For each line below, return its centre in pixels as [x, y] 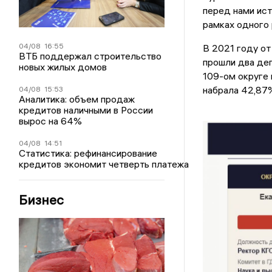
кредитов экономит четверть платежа [104, 164]
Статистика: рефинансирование [88, 153]
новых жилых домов [63, 66]
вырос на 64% [51, 121]
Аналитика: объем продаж [77, 99]
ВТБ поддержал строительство [90, 56]
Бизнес [42, 199]
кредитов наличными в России [86, 110]
